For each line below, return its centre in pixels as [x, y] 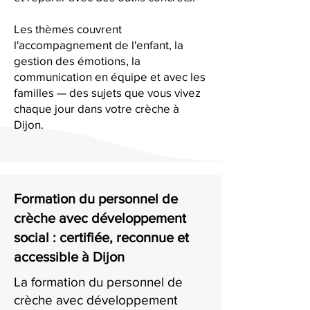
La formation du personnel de [98, 282]
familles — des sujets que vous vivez [107, 92]
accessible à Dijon [69, 257]
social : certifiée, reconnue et [101, 237]
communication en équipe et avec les [110, 76]
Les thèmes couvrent [68, 29]
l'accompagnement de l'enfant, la [99, 45]
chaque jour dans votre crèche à [97, 108]
